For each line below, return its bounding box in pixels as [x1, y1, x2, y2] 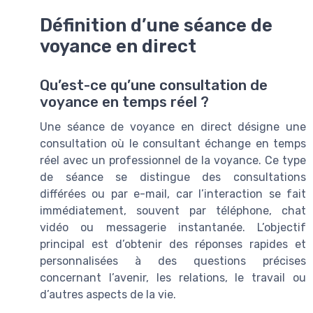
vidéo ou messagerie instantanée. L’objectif [40, 221, 306, 235]
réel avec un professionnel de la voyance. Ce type [40, 154, 306, 168]
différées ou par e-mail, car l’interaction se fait [40, 187, 306, 201]
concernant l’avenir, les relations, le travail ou [40, 271, 306, 285]
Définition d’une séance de [40, 15, 272, 36]
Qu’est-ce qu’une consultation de [40, 77, 268, 94]
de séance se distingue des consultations [40, 170, 306, 184]
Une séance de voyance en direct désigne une [40, 120, 306, 134]
